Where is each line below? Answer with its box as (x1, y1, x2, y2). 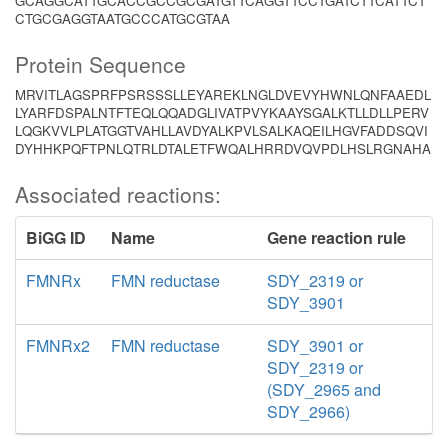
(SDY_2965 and (266, 378, 381, 401)
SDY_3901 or (266, 334, 363, 357)
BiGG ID (26, 226, 86, 249)
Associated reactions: (15, 179, 221, 209)
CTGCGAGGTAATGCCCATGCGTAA (15, 9, 230, 28)
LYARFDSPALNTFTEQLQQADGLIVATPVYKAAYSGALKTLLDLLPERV (15, 103, 429, 122)
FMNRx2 (26, 334, 90, 357)
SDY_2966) (266, 400, 350, 423)
